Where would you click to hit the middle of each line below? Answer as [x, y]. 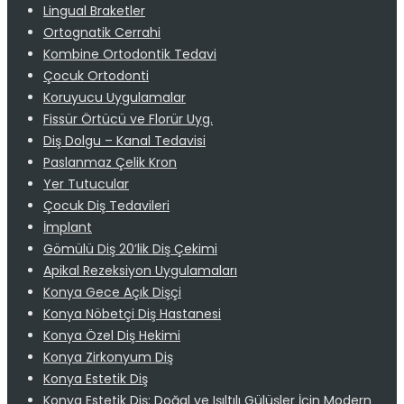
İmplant [68, 227]
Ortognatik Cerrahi [102, 32]
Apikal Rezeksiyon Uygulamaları [140, 270]
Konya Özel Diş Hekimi [112, 335]
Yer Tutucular [86, 184]
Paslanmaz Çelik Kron [110, 162]
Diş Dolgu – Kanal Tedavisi [124, 140]
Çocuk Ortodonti [96, 75]
